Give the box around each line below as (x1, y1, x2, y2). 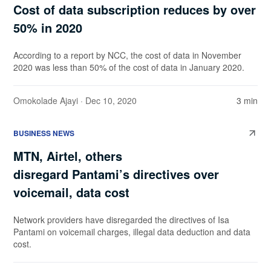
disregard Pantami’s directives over (13, 165, 219, 183)
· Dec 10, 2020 (78, 94, 137, 107)
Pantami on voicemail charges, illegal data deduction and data (13, 226, 250, 238)
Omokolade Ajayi (13, 94, 78, 107)
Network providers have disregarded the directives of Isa (13, 214, 229, 226)
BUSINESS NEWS (13, 128, 74, 139)
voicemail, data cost (13, 183, 129, 201)
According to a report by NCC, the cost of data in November (13, 49, 241, 62)
